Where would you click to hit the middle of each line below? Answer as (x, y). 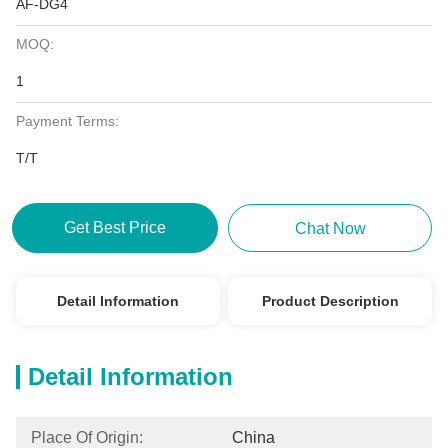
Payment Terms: (67, 121)
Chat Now (330, 228)
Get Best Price (114, 227)
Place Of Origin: (87, 437)
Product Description (330, 301)
